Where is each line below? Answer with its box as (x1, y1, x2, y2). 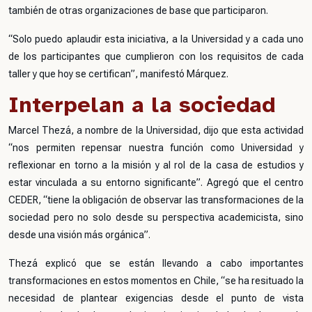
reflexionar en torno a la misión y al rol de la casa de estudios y (8, 159, 304, 171)
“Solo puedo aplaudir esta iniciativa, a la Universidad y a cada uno (8, 33, 304, 45)
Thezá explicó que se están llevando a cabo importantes (8, 258, 304, 269)
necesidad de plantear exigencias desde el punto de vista (8, 292, 304, 304)
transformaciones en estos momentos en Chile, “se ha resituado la (8, 275, 304, 286)
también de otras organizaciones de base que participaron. (8, 5, 268, 16)
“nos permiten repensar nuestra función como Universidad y (8, 142, 304, 153)
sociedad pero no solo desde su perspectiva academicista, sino (8, 212, 304, 223)
